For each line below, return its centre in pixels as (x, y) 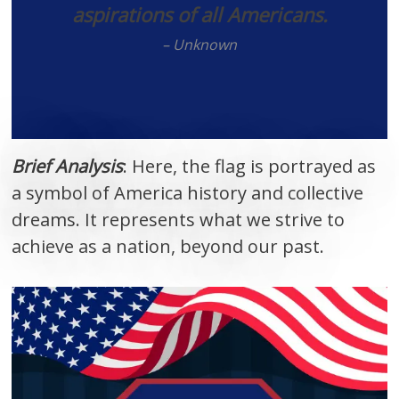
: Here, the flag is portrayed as (250, 166)
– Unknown (199, 44)
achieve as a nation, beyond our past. (168, 246)
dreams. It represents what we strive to (179, 219)
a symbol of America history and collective (188, 192)
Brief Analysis (68, 166)
